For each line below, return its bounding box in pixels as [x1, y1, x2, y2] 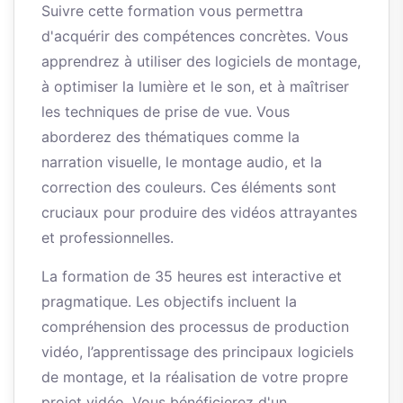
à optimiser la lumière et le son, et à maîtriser [41, 77, 349, 96]
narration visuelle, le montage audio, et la [41, 153, 322, 172]
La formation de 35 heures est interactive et [41, 267, 342, 286]
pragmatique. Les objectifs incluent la [41, 292, 297, 311]
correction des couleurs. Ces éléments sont [41, 178, 336, 197]
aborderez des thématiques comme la [41, 128, 300, 147]
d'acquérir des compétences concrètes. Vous [41, 27, 348, 46]
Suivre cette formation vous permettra [41, 2, 303, 21]
